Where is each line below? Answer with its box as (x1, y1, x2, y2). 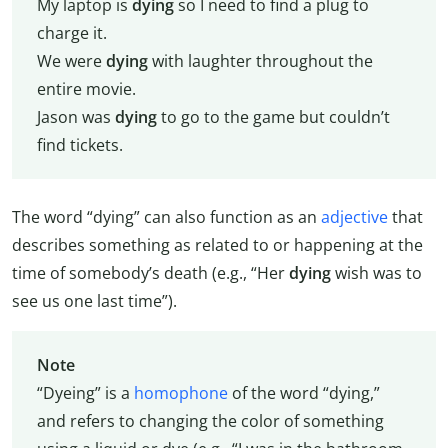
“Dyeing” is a (36, 382, 134, 405)
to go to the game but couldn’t (156, 105, 390, 128)
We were (36, 49, 106, 72)
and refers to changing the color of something (36, 410, 384, 433)
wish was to (335, 262, 422, 285)
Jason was (36, 105, 115, 128)
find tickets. (36, 133, 123, 156)
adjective (321, 206, 388, 229)
